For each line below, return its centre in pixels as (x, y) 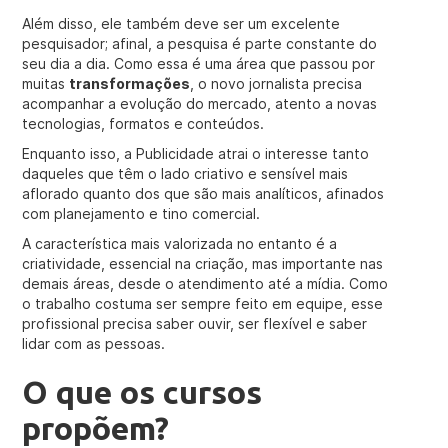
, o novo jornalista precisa (276, 83)
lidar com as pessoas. (94, 343)
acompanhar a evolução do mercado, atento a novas (200, 103)
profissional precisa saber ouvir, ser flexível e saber (195, 323)
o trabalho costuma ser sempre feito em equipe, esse (203, 303)
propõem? (96, 428)
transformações (130, 83)
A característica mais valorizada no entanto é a (180, 243)
